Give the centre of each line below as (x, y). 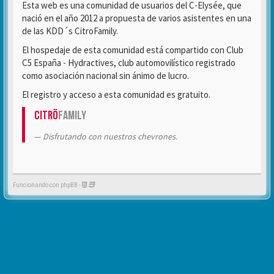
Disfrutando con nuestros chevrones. (110, 137)
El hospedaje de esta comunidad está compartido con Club (133, 50)
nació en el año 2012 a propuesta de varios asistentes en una (137, 18)
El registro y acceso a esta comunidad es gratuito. (116, 95)
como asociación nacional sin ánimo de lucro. (106, 76)
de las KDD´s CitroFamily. (70, 31)
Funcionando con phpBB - (47, 185)
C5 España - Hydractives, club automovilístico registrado (129, 63)
